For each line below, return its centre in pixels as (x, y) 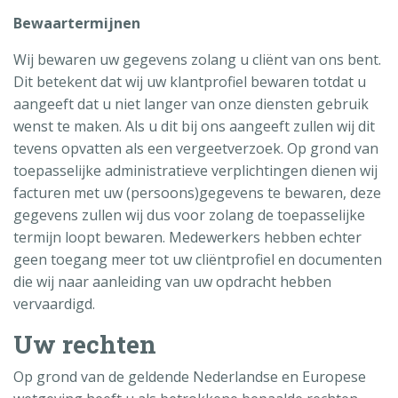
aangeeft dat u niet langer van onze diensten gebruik (191, 103)
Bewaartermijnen (77, 23)
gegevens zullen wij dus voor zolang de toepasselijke (189, 215)
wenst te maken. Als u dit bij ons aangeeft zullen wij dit (194, 126)
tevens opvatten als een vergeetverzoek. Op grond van (196, 148)
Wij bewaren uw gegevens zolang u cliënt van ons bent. (197, 59)
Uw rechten (85, 344)
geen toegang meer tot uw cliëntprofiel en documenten (198, 259)
